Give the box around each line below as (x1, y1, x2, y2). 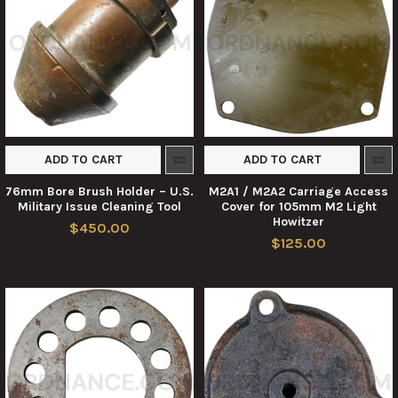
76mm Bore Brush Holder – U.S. (5, 183, 194, 199)
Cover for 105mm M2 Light (220, 198, 377, 214)
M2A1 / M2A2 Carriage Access (209, 183, 388, 199)
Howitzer (273, 213, 324, 229)
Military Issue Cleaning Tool (18, 198, 181, 214)
